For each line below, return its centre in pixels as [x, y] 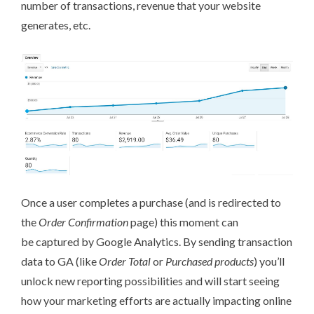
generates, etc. [56, 25]
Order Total [125, 261]
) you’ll [269, 261]
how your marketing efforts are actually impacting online [156, 301]
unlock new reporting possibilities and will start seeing [150, 281]
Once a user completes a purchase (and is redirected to [151, 203]
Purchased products [210, 261]
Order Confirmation [83, 222]
